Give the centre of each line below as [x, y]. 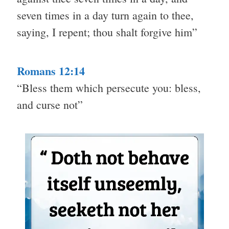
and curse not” [50, 105]
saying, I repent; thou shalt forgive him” [107, 32]
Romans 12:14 [51, 71]
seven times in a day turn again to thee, [105, 15]
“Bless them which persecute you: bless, [109, 88]
